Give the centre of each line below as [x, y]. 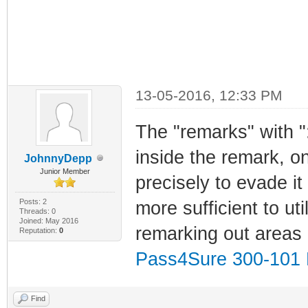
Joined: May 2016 [48, 220]
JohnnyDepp [58, 158]
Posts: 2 [33, 201]
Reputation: [39, 230]
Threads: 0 [37, 211]
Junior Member [65, 171]
